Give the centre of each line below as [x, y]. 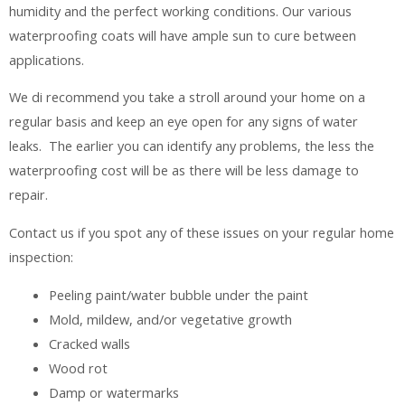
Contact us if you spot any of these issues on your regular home [202, 232]
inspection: [41, 257]
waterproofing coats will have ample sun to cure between [183, 35]
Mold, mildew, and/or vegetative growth [170, 319]
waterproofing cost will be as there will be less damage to [184, 170]
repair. [28, 195]
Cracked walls [89, 343]
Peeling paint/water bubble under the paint [178, 294]
